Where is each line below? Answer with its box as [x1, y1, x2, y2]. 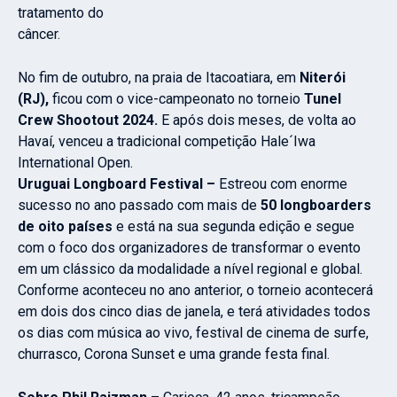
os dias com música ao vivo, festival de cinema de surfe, [18, 324, 369, 342]
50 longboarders [257, 197, 371, 214]
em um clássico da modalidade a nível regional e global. [18, 261, 362, 278]
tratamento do [18, 4, 104, 22]
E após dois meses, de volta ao [158, 112, 356, 129]
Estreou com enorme [215, 175, 347, 193]
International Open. [18, 154, 133, 172]
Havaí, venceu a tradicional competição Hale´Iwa [18, 133, 315, 151]
